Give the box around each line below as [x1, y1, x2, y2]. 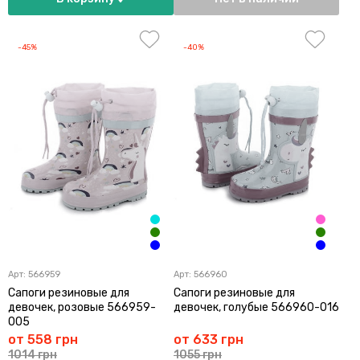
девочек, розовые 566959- [8, 300, 156, 314]
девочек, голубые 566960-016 [174, 300, 339, 314]
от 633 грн [174, 331, 243, 347]
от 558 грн [8, 331, 78, 347]
